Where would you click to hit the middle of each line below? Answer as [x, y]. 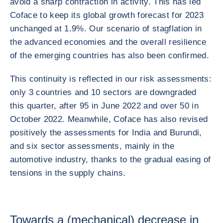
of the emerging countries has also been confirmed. [110, 56]
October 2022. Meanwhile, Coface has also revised [109, 119]
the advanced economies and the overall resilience [108, 42]
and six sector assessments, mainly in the [92, 146]
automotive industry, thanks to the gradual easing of [111, 160]
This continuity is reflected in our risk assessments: [111, 79]
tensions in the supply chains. [68, 173]
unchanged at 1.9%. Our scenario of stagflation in [106, 29]
